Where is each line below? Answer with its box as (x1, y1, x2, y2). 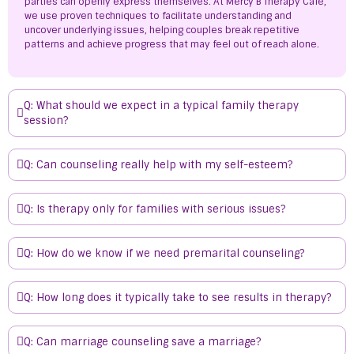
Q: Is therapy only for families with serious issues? (24, 202, 285, 216)
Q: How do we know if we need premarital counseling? (24, 247, 304, 260)
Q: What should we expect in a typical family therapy (24, 99, 299, 112)
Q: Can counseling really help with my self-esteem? (24, 158, 292, 171)
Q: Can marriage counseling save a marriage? (24, 335, 261, 348)
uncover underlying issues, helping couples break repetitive (24, 24, 299, 36)
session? (24, 114, 68, 127)
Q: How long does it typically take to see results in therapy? (24, 291, 331, 304)
